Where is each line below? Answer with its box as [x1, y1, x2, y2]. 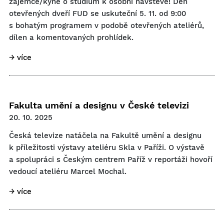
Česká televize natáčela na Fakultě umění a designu [9, 131, 201, 140]
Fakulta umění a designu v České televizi [9, 100, 189, 110]
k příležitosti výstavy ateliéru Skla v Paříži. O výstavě [9, 143, 204, 152]
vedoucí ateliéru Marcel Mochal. [9, 167, 126, 176]
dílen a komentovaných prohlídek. [9, 33, 133, 42]
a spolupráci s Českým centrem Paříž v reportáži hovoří [9, 155, 212, 164]
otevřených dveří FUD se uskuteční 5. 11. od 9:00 [9, 9, 186, 18]
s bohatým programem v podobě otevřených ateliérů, [9, 21, 204, 30]
